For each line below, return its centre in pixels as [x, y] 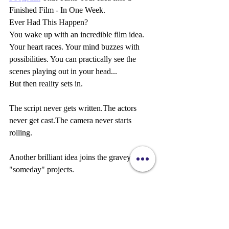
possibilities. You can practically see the [74, 59]
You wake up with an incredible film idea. [78, 34]
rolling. [21, 132]
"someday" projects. [42, 169]
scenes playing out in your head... [63, 71]
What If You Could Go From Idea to [69, 194]
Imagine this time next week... [58, 218]
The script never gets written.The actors [74, 108]
